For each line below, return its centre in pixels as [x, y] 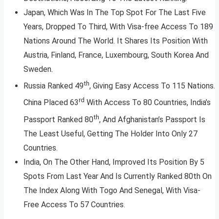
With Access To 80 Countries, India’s [148, 103]
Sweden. [38, 69]
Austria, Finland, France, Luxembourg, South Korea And [116, 55]
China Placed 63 [51, 103]
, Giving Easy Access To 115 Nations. [152, 86]
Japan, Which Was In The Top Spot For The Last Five [115, 13]
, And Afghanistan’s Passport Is [152, 120]
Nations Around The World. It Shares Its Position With [116, 41]
